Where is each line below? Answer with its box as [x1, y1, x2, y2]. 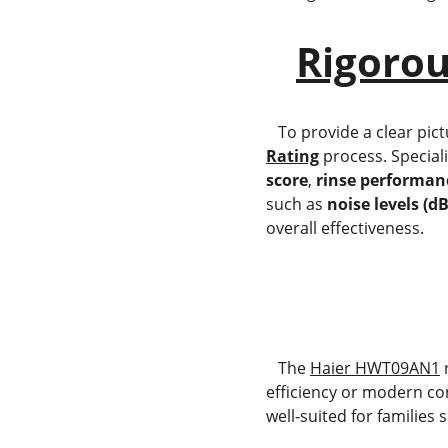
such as [265, 193, 327, 215]
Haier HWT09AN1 [309, 357, 440, 379]
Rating [265, 145, 319, 167]
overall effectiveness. [265, 217, 424, 239]
